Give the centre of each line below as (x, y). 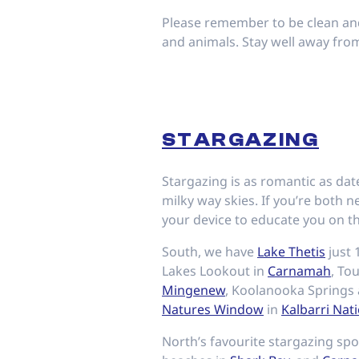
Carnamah (299, 271)
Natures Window (213, 309)
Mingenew (194, 290)
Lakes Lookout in (215, 271)
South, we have (210, 252)
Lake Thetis (291, 252)
